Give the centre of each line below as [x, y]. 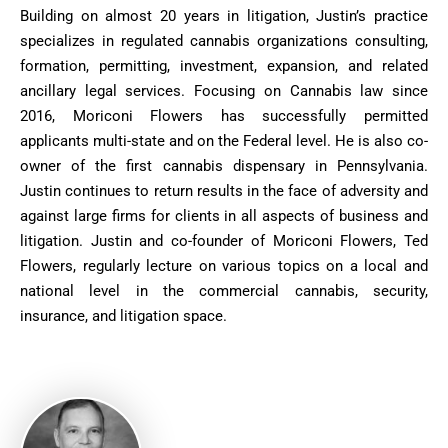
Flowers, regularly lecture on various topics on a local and [224, 266]
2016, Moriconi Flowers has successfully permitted [224, 116]
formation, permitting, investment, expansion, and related [224, 66]
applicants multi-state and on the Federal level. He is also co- [224, 141]
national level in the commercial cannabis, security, [224, 291]
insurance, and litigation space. [123, 316]
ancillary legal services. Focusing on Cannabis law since [224, 91]
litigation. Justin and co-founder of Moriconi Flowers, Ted [224, 241]
